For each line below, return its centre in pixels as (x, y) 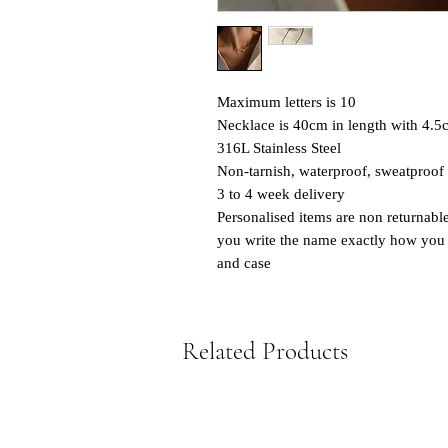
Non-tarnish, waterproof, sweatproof (330, 171)
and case (244, 263)
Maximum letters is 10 (286, 102)
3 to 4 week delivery (281, 194)
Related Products (265, 351)
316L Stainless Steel (279, 148)
